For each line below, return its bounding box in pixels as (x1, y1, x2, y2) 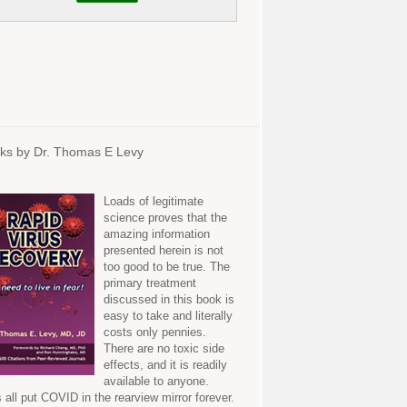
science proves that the (104, 211, 228, 224)
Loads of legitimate (104, 194, 204, 208)
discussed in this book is (104, 293, 235, 306)
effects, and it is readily (104, 358, 228, 372)
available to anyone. (104, 374, 210, 388)
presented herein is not (104, 243, 224, 257)
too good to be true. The (104, 260, 231, 273)
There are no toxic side (104, 342, 225, 355)
